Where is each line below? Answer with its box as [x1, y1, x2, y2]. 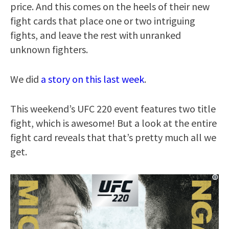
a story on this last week [41, 72, 144, 85]
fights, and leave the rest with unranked [10, 28, 181, 41]
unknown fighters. [10, 42, 88, 56]
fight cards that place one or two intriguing [10, 14, 195, 27]
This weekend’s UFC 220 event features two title [10, 102, 216, 115]
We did [10, 72, 41, 85]
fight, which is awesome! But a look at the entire [10, 116, 217, 129]
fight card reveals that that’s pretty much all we [10, 130, 216, 144]
